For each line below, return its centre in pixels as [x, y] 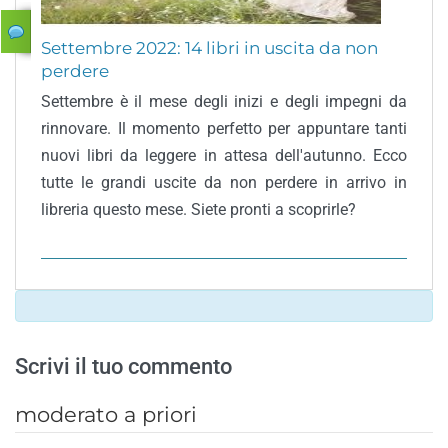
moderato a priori [106, 414]
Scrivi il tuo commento [123, 366]
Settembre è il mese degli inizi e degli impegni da [224, 101]
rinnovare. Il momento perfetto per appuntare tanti [224, 128]
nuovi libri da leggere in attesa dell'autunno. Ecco [224, 155]
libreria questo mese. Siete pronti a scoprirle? [198, 209]
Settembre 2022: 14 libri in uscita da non [209, 48]
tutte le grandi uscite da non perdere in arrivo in [224, 182]
